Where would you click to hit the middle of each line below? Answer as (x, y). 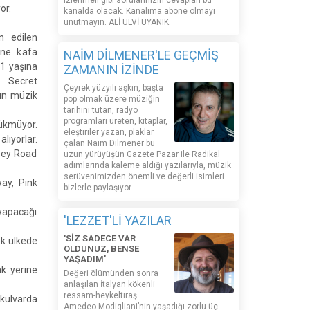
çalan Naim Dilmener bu (109, 143)
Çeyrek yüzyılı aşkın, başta (113, 88)
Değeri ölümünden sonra (111, 273)
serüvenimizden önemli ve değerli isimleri (144, 176)
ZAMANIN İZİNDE (111, 70)
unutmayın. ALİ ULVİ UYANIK (116, 22)
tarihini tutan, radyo (100, 110)
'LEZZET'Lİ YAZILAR (117, 220)
